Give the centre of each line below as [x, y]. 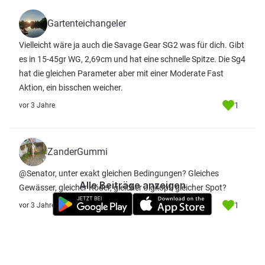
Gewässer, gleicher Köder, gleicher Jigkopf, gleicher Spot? [123, 188]
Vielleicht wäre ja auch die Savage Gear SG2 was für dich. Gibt [132, 45]
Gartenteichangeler [87, 23]
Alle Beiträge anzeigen [132, 185]
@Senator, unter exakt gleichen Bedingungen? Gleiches [119, 173]
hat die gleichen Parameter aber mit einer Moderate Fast [121, 73]
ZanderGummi [77, 152]
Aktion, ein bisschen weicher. [71, 88]
